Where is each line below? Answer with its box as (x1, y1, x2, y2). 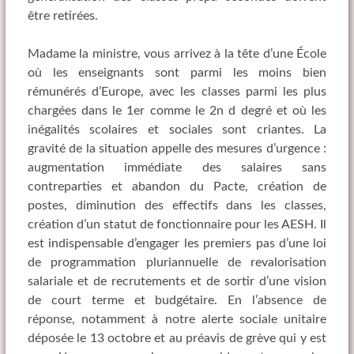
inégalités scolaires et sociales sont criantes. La (27, 123, 327, 137)
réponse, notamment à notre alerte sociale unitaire (27, 313, 327, 326)
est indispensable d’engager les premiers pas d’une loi (27, 237, 327, 250)
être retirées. (27, 9, 98, 23)
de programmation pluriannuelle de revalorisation (27, 256, 327, 269)
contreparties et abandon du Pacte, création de (27, 180, 327, 194)
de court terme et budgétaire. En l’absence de (27, 294, 327, 307)
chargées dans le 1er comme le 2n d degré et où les (27, 104, 327, 118)
